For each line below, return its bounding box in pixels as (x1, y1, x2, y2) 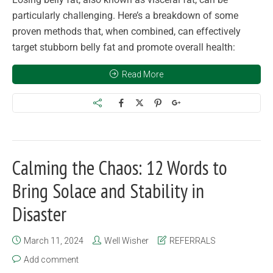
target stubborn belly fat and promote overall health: (12, 41, 235, 53)
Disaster (12, 200, 66, 227)
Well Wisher (104, 235, 149, 246)
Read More (122, 69, 163, 79)
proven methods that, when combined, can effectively (12, 25, 241, 37)
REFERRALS (169, 235, 216, 246)
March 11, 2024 (24, 235, 83, 246)
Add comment (24, 254, 79, 264)
